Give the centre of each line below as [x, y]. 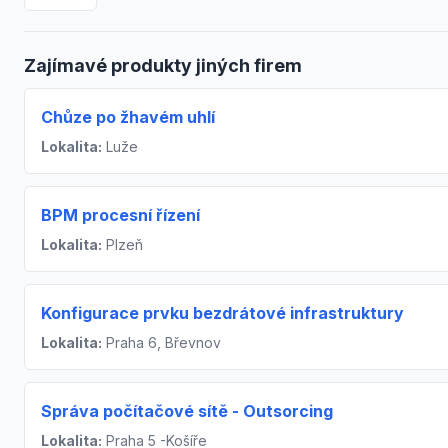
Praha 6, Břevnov [161, 342]
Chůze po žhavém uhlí [128, 116]
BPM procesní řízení [120, 214]
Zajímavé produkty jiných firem [163, 65]
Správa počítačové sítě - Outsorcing [187, 410]
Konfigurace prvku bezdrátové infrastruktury [222, 312]
